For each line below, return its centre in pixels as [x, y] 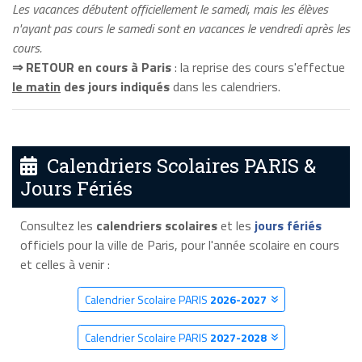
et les [236, 225]
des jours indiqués [115, 86]
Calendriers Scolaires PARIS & [177, 165]
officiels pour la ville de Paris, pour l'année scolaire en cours [179, 244]
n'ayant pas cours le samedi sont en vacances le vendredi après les [181, 28]
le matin [36, 86]
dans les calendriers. [225, 86]
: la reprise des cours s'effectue [258, 67]
